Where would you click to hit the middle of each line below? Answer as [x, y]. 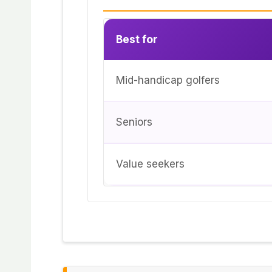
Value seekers [150, 164]
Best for [137, 39]
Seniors [134, 122]
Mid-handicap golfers [168, 80]
